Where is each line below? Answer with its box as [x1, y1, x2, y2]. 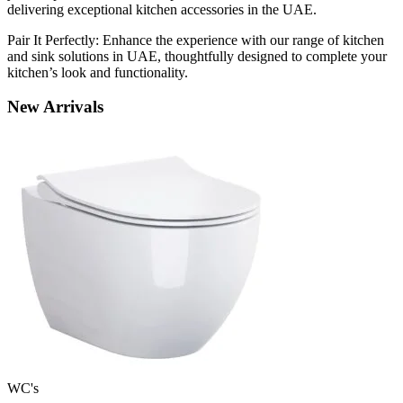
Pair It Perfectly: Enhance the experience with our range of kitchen [7, 31, 384, 48]
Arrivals [43, 97, 103, 117]
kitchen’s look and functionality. [7, 64, 188, 80]
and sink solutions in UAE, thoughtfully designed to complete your [7, 48, 387, 64]
